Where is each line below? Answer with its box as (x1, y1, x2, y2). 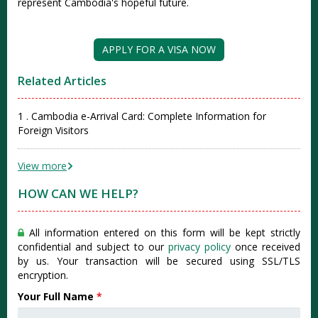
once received (231, 240, 300, 254)
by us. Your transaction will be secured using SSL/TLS (18, 254, 300, 268)
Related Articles (18, 73, 106, 89)
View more (18, 159, 67, 173)
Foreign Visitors (18, 124, 89, 138)
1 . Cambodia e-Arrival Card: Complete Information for (18, 109, 266, 124)
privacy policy (168, 240, 231, 254)
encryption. (18, 268, 68, 283)
